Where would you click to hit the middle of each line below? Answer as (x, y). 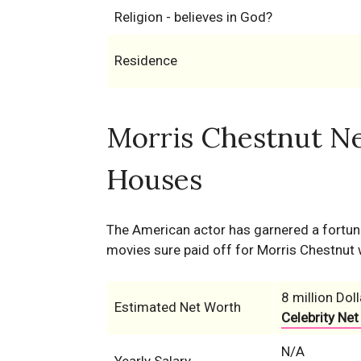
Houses (154, 179)
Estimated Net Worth (177, 307)
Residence (145, 60)
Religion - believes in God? (193, 17)
